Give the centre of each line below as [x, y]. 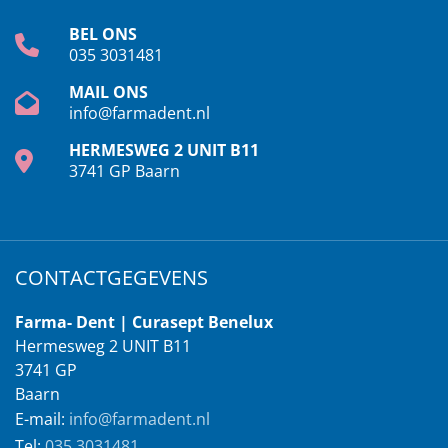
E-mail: [40, 419]
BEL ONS [103, 34]
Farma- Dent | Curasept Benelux [144, 322]
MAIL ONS [108, 92]
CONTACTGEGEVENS [111, 277]
